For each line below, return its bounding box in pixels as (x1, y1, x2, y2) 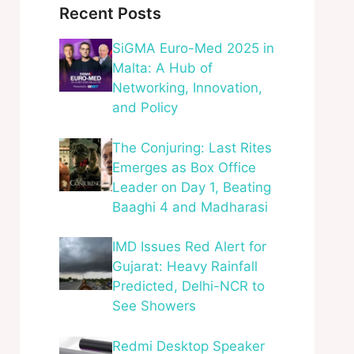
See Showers (111, 298, 196, 314)
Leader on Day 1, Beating (111, 179, 271, 195)
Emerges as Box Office (111, 159, 256, 175)
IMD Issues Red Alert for (111, 239, 266, 254)
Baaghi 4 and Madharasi (111, 198, 268, 215)
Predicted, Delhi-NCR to (111, 278, 265, 294)
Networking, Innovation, (111, 80, 262, 96)
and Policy (111, 100, 178, 115)
